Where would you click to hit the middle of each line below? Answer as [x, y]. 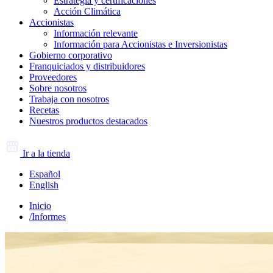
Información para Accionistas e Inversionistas [140, 44]
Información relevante [96, 34]
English [44, 185]
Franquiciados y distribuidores [87, 66]
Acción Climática [87, 12]
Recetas [44, 110]
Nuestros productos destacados [88, 121]
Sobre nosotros [58, 88]
